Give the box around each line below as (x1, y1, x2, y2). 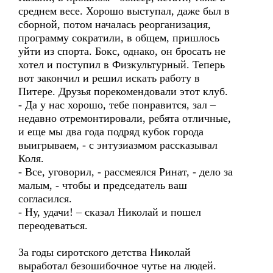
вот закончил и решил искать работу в (18, 72, 200, 84)
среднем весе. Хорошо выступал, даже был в (18, 5, 230, 17)
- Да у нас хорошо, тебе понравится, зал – (18, 99, 216, 111)
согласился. (18, 193, 72, 205)
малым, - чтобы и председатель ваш (18, 179, 187, 191)
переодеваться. (18, 219, 88, 232)
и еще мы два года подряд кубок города (18, 126, 204, 138)
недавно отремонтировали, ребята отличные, (18, 112, 231, 124)
